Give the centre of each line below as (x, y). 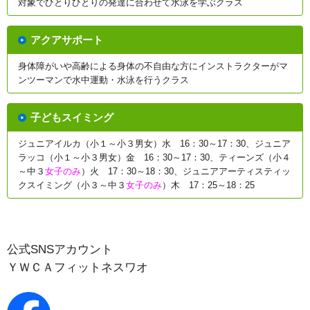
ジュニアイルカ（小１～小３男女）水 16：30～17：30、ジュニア (154, 144)
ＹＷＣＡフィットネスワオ (77, 267)
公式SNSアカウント (60, 249)
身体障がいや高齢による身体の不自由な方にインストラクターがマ (153, 67)
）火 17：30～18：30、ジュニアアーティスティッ (186, 172)
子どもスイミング (72, 118)
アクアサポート (67, 40)
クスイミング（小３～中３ (72, 186)
